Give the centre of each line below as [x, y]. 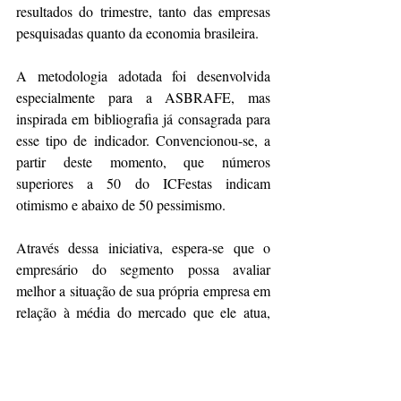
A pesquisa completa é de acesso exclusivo [143, 376]
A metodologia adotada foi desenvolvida [143, 75]
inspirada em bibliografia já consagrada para [143, 118]
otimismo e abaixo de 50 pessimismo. [121, 204]
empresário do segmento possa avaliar [143, 269]
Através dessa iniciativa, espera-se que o [143, 247]
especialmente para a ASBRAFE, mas [143, 97]
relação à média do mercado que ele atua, [143, 311]
